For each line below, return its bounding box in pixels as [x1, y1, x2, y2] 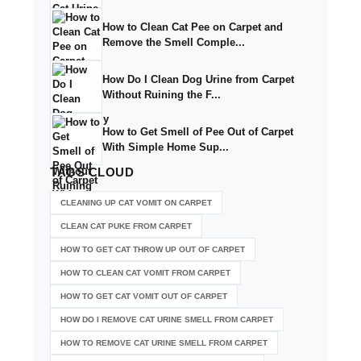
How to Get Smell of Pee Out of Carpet [102, 125, 293, 138]
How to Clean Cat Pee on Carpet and [102, 20, 283, 33]
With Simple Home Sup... [102, 140, 229, 153]
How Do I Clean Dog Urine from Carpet [102, 73, 294, 85]
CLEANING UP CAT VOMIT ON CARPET [60, 198, 212, 207]
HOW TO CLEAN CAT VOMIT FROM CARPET [60, 268, 230, 277]
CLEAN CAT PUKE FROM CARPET [60, 222, 192, 230]
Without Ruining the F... [102, 88, 221, 101]
